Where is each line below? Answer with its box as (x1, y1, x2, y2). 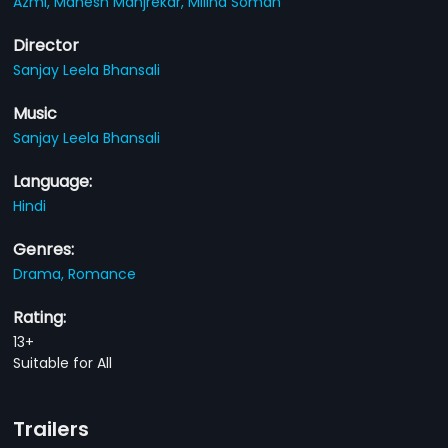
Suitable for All (13, 352, 113, 373)
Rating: (13, 305, 67, 329)
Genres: (13, 237, 75, 261)
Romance (68, 263, 137, 284)
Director (13, 33, 80, 57)
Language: (13, 169, 93, 193)
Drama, (13, 263, 69, 284)
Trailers (13, 414, 90, 443)
